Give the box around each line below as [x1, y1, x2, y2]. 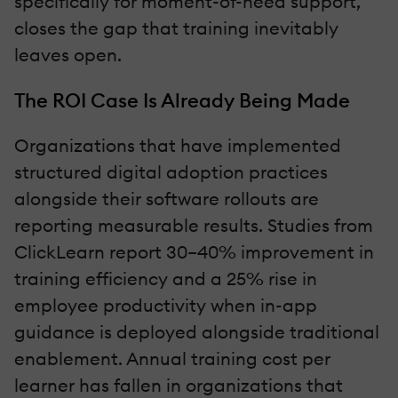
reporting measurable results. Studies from [14, 213, 373, 236]
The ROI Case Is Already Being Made [14, 87, 350, 113]
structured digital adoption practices [14, 160, 328, 183]
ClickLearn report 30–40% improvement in [14, 240, 374, 263]
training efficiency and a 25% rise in [14, 267, 317, 290]
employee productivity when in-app [14, 293, 317, 316]
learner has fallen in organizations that [14, 373, 343, 396]
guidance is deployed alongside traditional [14, 320, 379, 343]
